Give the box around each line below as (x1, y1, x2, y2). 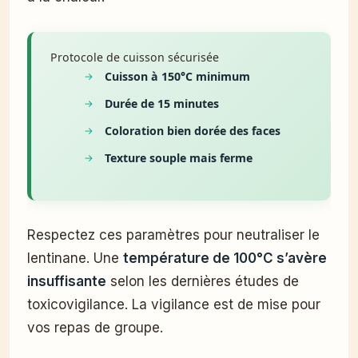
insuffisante (27, 273, 106, 290)
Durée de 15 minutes (105, 95, 220, 111)
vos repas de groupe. (27, 320, 163, 336)
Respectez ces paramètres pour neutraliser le (27, 227, 320, 244)
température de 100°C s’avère (123, 250, 327, 267)
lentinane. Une (27, 250, 123, 267)
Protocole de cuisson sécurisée (50, 49, 219, 65)
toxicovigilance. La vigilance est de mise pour (27, 296, 320, 313)
